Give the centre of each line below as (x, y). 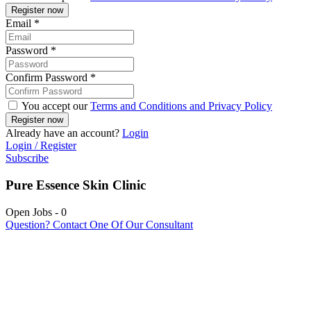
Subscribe (27, 158)
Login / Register (41, 146)
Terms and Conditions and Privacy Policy (181, 106)
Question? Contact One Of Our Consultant (99, 224)
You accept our (55, 106)
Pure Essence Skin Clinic (76, 185)
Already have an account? (64, 133)
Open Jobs (29, 212)
